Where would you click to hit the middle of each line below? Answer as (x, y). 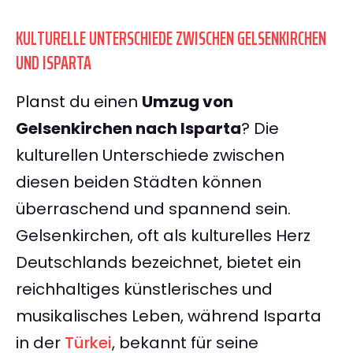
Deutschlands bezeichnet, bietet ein (158, 263)
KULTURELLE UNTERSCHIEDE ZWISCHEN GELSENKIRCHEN (171, 39)
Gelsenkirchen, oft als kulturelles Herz (163, 236)
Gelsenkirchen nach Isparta (128, 129)
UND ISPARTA (54, 63)
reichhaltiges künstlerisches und (144, 290)
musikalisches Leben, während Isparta (169, 316)
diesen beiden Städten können (139, 182)
